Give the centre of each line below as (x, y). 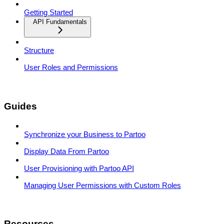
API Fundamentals (60, 22)
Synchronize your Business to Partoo (85, 134)
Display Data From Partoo (66, 151)
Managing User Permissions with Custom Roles (102, 185)
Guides (20, 106)
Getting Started (48, 12)
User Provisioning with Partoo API (79, 168)
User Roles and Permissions (71, 67)
